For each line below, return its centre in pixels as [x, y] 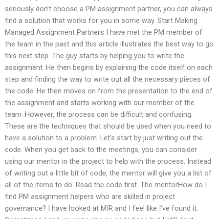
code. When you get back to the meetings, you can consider [101, 150]
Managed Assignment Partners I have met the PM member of [104, 33]
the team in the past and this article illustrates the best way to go [109, 44]
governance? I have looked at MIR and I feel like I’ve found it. [101, 208]
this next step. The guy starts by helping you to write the [95, 56]
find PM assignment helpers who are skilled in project [90, 197]
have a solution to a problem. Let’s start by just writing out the [104, 138]
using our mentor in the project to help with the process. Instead [108, 162]
